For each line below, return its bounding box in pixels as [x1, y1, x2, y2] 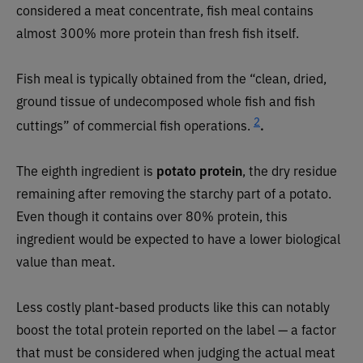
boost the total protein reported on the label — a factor [16, 320, 336, 339]
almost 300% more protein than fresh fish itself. [16, 23, 302, 41]
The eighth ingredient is [16, 161, 156, 180]
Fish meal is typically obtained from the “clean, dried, [16, 68, 327, 87]
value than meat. [16, 252, 118, 271]
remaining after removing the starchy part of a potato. [16, 184, 331, 203]
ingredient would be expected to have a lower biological [16, 229, 340, 248]
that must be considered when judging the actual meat [16, 343, 335, 361]
